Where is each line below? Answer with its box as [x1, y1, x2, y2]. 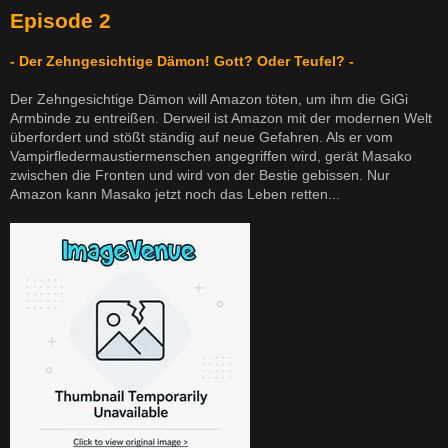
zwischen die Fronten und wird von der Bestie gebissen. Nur [10, 167, 390, 184]
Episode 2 [10, 9, 111, 33]
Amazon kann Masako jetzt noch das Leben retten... [10, 186, 340, 203]
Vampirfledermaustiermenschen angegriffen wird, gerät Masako [10, 148, 412, 165]
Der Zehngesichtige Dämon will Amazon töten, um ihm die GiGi [10, 91, 408, 108]
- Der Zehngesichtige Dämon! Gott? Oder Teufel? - [10, 53, 354, 70]
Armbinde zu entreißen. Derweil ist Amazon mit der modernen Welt [10, 110, 432, 127]
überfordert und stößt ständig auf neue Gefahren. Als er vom [10, 129, 393, 146]
